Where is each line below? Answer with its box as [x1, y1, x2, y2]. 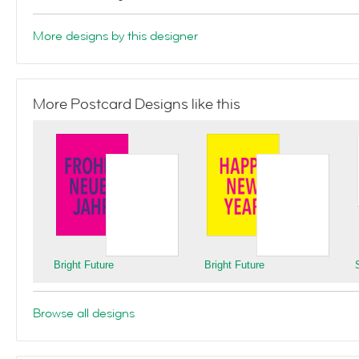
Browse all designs [33, 305, 135, 322]
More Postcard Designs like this [33, 95, 240, 114]
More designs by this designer [33, 27, 198, 45]
